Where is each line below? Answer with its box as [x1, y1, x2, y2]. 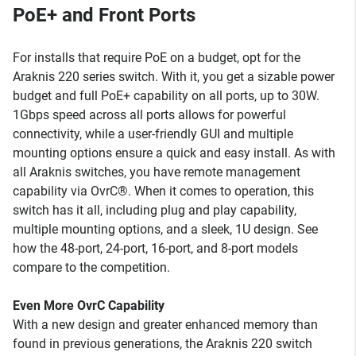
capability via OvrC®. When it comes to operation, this [13, 184, 314, 199]
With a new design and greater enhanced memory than [13, 317, 318, 332]
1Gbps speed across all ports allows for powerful [13, 107, 286, 122]
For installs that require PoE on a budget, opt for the [13, 50, 300, 65]
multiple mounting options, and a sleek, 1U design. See [13, 222, 318, 237]
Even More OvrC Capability [13, 298, 164, 313]
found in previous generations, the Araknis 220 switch [13, 336, 312, 351]
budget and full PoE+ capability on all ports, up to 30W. [13, 88, 319, 103]
